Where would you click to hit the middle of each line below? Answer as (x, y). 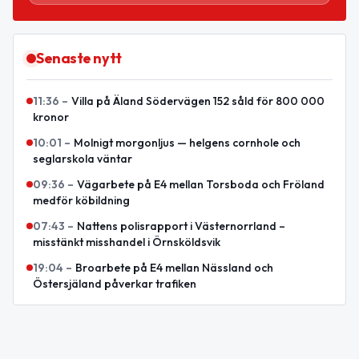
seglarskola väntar (83, 159)
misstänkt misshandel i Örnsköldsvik (127, 242)
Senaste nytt (79, 58)
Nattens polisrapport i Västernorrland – (181, 226)
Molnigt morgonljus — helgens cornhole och (187, 143)
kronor (51, 117)
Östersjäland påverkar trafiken (115, 284)
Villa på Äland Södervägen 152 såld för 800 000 (198, 101)
